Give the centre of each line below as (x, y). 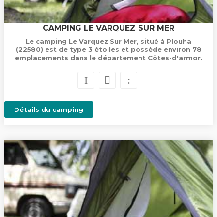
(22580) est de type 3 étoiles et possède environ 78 (108, 49)
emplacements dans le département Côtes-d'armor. (108, 58)
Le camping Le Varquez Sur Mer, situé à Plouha (108, 41)
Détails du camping (48, 109)
